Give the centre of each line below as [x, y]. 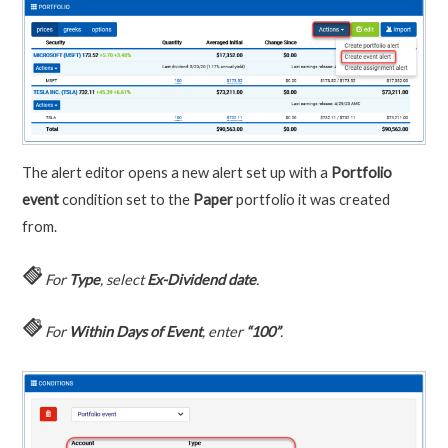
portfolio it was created [311, 200]
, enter [223, 332]
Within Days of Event [135, 332]
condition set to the [125, 200]
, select [123, 279]
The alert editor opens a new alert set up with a [176, 173]
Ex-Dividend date [201, 279]
